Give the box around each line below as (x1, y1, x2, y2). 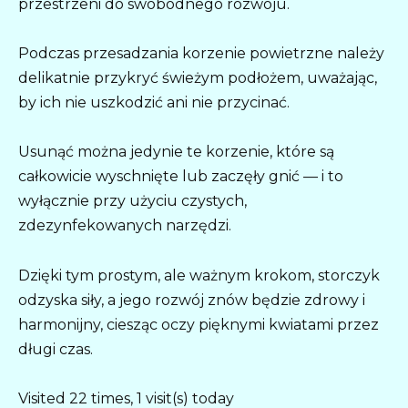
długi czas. (18, 340, 93, 358)
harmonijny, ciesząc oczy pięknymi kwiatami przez (18, 315, 379, 333)
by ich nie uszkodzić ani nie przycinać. (18, 94, 290, 112)
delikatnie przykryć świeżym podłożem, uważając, (18, 69, 377, 87)
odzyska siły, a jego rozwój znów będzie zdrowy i (18, 291, 365, 309)
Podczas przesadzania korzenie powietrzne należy (18, 45, 384, 63)
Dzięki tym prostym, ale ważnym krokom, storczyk (18, 266, 380, 284)
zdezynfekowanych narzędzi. (18, 217, 231, 235)
